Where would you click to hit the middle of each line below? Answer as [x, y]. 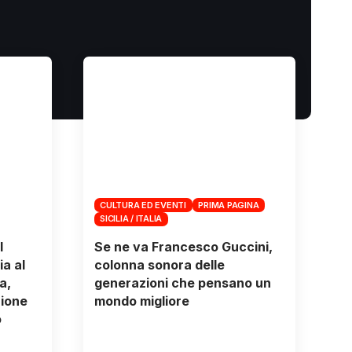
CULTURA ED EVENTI [143, 205]
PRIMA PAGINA [229, 205]
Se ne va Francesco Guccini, [183, 246]
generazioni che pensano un [182, 282]
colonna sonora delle [159, 264]
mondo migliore [141, 301]
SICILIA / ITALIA [131, 219]
